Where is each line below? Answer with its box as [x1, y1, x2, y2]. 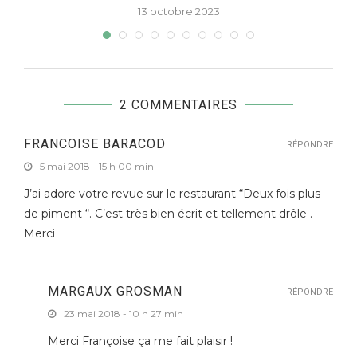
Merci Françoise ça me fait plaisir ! [48, 334, 233, 349]
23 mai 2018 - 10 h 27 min [64, 308, 183, 320]
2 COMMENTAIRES [120, 97, 237, 113]
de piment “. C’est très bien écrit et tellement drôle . [24, 206, 312, 222]
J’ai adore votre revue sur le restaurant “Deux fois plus [24, 186, 320, 202]
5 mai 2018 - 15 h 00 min [40, 160, 154, 173]
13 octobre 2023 [137, 5, 220, 18]
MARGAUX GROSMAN [48, 284, 182, 300]
